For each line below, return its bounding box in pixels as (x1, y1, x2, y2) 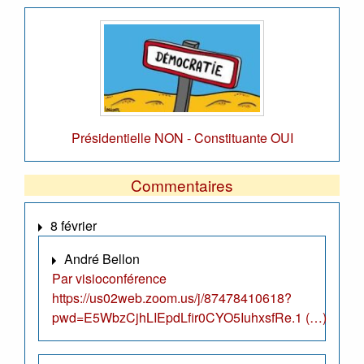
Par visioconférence (52, 268, 167, 288)
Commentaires (131, 173, 233, 196)
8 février (50, 215, 97, 235)
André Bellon (64, 249, 140, 268)
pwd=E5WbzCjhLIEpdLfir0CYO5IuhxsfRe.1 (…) (52, 307, 327, 327)
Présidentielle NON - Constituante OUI (71, 128, 293, 147)
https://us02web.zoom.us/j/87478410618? (52, 288, 292, 307)
